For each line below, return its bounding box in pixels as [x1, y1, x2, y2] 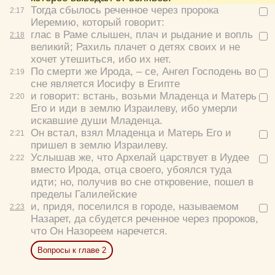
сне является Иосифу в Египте [31, 77, 180, 90]
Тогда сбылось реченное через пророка [31, 4, 219, 16]
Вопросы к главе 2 [37, 245, 106, 255]
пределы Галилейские [31, 188, 137, 200]
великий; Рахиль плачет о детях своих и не [31, 41, 240, 53]
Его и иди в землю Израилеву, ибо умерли [31, 102, 238, 114]
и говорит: [31, 90, 83, 102]
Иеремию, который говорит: [31, 16, 165, 28]
